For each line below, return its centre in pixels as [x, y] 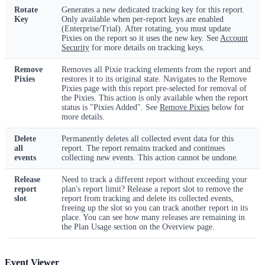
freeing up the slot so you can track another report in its [155, 208]
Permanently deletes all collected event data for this [148, 138]
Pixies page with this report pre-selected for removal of [154, 88]
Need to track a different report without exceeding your [154, 179]
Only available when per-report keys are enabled [143, 19]
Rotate [26, 9]
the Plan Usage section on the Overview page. [138, 227]
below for [227, 107]
